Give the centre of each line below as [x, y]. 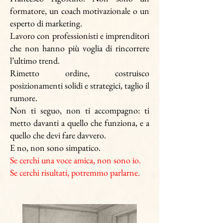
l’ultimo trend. [35, 60]
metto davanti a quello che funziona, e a [80, 123]
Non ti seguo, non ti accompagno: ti [80, 110]
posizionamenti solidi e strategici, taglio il [80, 85]
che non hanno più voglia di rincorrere [80, 48]
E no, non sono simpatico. [55, 148]
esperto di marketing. [47, 23]
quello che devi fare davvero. [58, 135]
